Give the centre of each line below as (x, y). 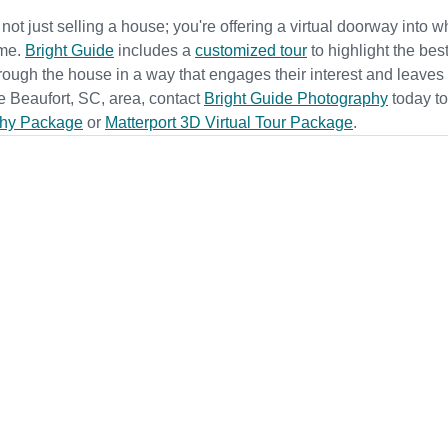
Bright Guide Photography (296, 98)
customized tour (251, 50)
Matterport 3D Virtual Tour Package (229, 122)
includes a (154, 50)
